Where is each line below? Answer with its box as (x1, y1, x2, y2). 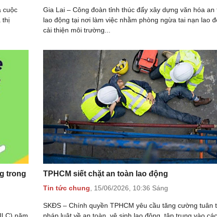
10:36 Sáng (133, 184, 168, 192)
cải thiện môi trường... (43, 26, 110, 34)
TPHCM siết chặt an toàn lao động (43, 169, 168, 178)
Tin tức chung (43, 184, 90, 192)
